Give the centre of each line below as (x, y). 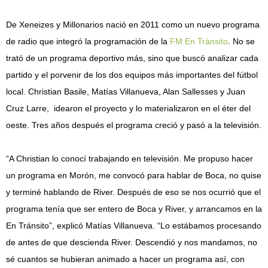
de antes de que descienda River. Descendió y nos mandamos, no (132, 242)
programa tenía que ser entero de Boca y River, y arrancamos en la (134, 209)
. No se (241, 41)
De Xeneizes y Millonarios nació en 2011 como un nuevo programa (133, 25)
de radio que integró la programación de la (88, 41)
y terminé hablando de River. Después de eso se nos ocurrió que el (133, 192)
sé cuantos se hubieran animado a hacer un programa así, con (125, 259)
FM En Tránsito (199, 41)
